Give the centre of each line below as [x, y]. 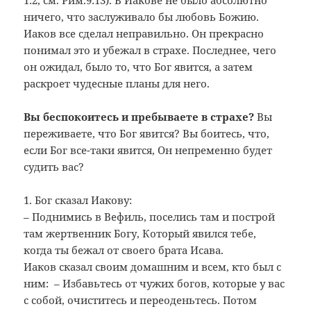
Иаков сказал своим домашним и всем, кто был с [153, 266]
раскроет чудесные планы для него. [117, 83]
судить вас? [54, 166]
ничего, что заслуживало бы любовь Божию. [142, 16]
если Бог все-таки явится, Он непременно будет [148, 150]
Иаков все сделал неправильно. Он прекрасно [144, 33]
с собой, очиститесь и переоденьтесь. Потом [141, 300]
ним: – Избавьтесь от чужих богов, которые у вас [154, 283]
